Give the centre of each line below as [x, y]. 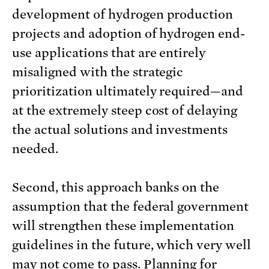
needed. [35, 149]
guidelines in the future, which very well [132, 245]
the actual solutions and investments [120, 130]
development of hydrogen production [123, 15]
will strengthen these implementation [123, 226]
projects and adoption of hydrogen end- [129, 34]
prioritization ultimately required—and [128, 92]
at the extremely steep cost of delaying [125, 111]
